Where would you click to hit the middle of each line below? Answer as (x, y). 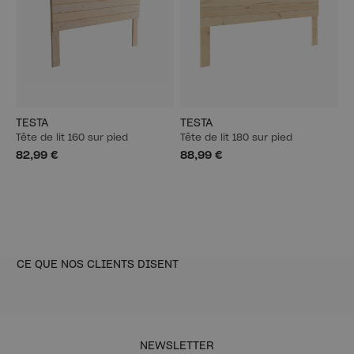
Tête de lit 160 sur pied (72, 138)
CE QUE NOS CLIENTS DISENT (98, 264)
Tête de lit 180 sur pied (236, 138)
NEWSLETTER (177, 346)
